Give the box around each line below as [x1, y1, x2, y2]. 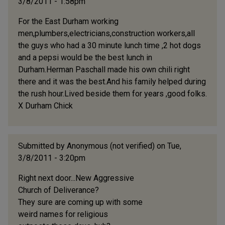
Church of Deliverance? [18, 185, 99, 195]
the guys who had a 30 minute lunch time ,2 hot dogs [18, 41, 201, 51]
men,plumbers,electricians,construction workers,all [18, 29, 195, 39]
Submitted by [18, 141, 67, 151]
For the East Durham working [18, 17, 119, 27]
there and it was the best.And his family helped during [18, 77, 206, 87]
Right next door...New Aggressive [18, 173, 134, 183]
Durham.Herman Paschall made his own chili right [18, 65, 190, 75]
